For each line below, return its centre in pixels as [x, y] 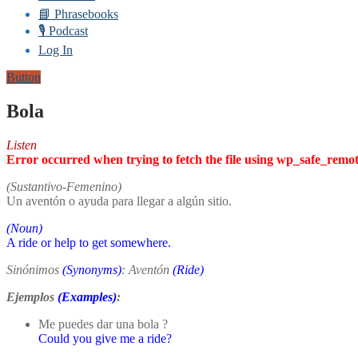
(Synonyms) [92, 269]
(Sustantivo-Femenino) [64, 186]
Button [24, 77]
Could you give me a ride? [105, 338]
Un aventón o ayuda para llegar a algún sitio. [119, 201]
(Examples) [86, 296]
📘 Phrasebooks [78, 14]
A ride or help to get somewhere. [89, 242]
